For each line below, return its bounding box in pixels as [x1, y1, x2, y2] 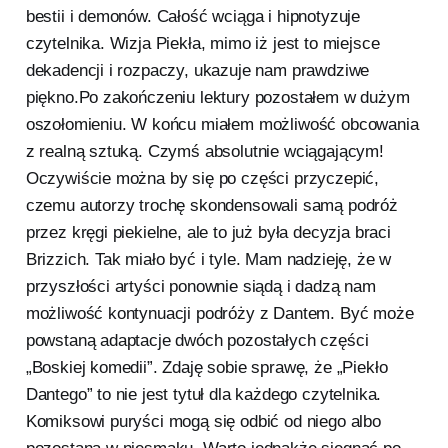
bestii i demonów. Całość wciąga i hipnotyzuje [25, 7, 361, 27]
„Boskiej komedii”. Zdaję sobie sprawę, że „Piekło [25, 358, 388, 378]
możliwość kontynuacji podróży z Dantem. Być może [25, 304, 414, 324]
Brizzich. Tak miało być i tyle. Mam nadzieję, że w [25, 250, 392, 270]
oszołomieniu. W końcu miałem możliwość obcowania [25, 115, 419, 135]
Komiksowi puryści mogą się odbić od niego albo [25, 412, 381, 432]
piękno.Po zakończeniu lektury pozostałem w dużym [25, 88, 410, 108]
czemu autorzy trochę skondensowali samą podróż [25, 196, 398, 216]
